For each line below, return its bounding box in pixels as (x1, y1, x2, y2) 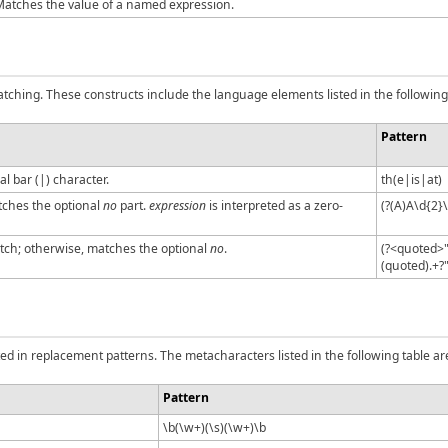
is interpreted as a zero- (206, 196, 343, 214)
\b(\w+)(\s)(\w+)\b (163, 418, 266, 436)
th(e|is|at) (381, 170, 442, 188)
